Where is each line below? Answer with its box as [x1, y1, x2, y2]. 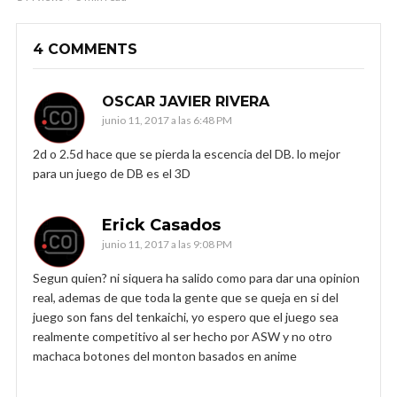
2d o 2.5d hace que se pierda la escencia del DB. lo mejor [33, 145, 340, 161]
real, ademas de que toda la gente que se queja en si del [33, 289, 339, 305]
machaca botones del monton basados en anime [33, 347, 297, 363]
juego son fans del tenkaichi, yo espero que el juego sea [33, 308, 339, 324]
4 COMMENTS [33, 40, 137, 58]
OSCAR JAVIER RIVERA [102, 92, 269, 110]
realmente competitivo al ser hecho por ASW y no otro [33, 328, 332, 344]
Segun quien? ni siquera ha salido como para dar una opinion [33, 269, 360, 285]
